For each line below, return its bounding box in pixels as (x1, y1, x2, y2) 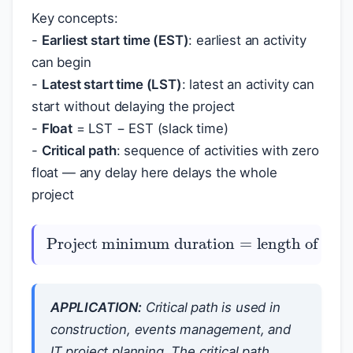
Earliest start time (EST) (41, 32, 189, 48)
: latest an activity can (181, 76, 314, 92)
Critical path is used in (141, 299, 281, 315)
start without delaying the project (32, 98, 236, 114)
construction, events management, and (50, 321, 291, 337)
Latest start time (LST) (41, 76, 182, 92)
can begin (32, 54, 91, 70)
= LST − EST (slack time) (72, 121, 229, 136)
